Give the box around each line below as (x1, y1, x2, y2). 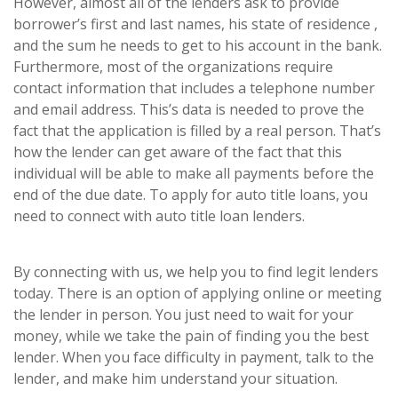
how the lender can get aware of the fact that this (13, 142, 342, 162)
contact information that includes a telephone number (13, 78, 375, 98)
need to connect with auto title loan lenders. (13, 206, 305, 226)
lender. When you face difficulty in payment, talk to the (13, 347, 374, 367)
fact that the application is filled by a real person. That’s (13, 121, 381, 140)
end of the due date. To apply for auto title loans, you (13, 185, 368, 204)
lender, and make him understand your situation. (13, 369, 338, 388)
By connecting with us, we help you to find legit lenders (13, 262, 378, 282)
